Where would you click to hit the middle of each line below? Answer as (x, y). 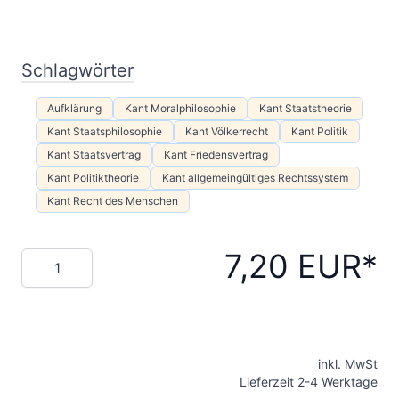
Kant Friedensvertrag (216, 154)
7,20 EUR (293, 266)
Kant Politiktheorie (93, 177)
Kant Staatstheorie (305, 108)
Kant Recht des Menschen (113, 200)
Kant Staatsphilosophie (105, 131)
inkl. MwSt (348, 363)
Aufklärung (74, 108)
